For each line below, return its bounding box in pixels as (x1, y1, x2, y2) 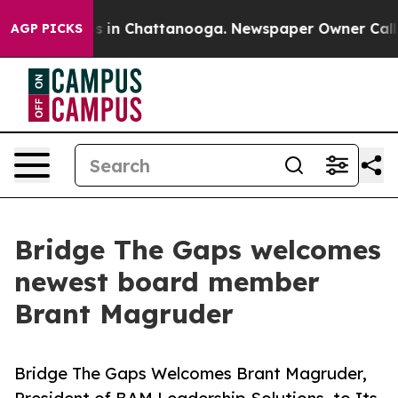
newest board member (14, 265, 320, 298)
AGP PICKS (11, 20, 83, 36)
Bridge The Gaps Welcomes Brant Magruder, (14, 363, 367, 384)
